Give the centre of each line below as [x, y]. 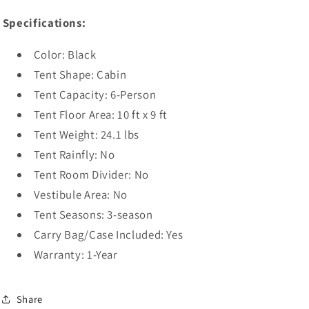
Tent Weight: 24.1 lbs [86, 135]
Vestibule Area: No [80, 195]
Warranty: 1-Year [76, 255]
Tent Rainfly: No [74, 155]
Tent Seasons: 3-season [93, 215]
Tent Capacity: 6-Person [95, 95]
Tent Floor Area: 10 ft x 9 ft [100, 115]
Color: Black [65, 55]
